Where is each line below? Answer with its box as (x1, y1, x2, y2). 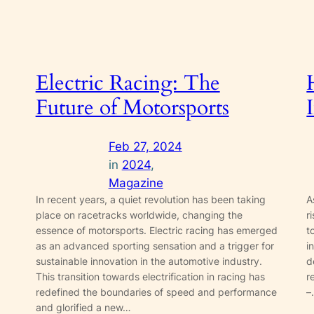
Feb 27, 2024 (108, 139, 182, 154)
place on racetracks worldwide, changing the (35, 209, 243, 221)
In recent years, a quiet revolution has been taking (35, 193, 266, 206)
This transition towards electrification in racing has (35, 271, 265, 283)
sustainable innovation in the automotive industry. (35, 255, 262, 268)
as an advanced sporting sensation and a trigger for (35, 240, 274, 252)
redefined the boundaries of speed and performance (35, 286, 277, 299)
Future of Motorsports (35, 93, 229, 122)
